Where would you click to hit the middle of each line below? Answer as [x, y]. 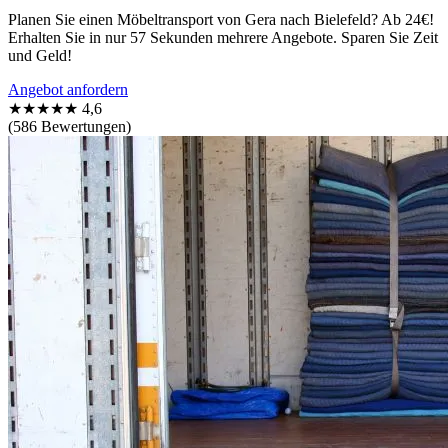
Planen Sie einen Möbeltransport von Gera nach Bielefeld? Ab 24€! [221, 19]
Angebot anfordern [68, 89]
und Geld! [40, 55]
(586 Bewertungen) [69, 126]
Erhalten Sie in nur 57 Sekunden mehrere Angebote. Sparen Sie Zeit [223, 37]
